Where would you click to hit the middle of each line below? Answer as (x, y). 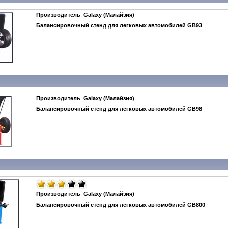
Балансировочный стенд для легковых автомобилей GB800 (121, 205)
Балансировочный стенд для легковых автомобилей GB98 (119, 109)
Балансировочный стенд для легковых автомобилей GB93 (119, 25)
